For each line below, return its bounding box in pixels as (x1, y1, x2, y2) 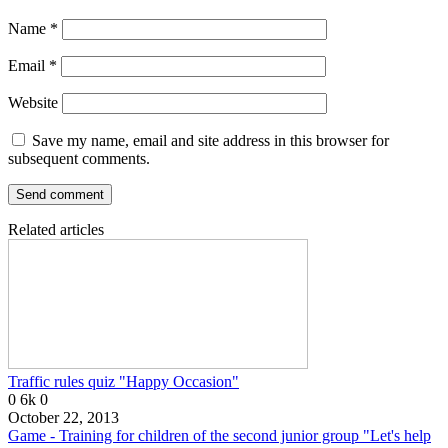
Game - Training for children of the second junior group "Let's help (8, 427, 431, 445)
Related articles (8, 221, 104, 239)
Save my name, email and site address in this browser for (32, 132, 389, 150)
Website (8, 94, 58, 112)
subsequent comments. (8, 150, 150, 168)
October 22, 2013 (8, 409, 119, 427)
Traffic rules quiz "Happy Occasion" (8, 373, 239, 391)
